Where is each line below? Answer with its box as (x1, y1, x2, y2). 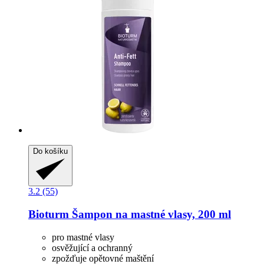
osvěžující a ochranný (52, 242, 133, 253)
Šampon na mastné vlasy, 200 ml (69, 208, 231, 221)
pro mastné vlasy (52, 232, 114, 242)
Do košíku (33, 147, 68, 156)
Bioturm (28, 208, 69, 221)
